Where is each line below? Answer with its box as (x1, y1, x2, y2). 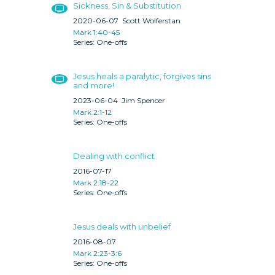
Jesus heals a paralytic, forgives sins (73, 71, 211, 81)
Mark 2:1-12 (73, 107, 112, 117)
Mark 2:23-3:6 (73, 248, 122, 258)
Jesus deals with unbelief (73, 221, 171, 231)
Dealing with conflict (73, 150, 155, 161)
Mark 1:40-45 (73, 27, 120, 37)
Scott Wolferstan (122, 15, 180, 25)
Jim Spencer (122, 95, 165, 105)
